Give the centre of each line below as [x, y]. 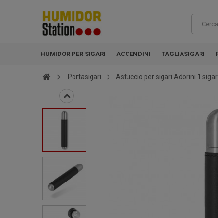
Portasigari [84, 77]
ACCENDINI [134, 54]
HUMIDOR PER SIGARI [73, 54]
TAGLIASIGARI [183, 54]
